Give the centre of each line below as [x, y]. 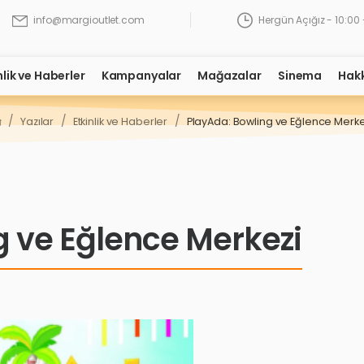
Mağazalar [230, 76]
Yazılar [37, 121]
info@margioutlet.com [89, 20]
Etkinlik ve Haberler [120, 121]
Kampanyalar [141, 76]
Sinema [300, 76]
